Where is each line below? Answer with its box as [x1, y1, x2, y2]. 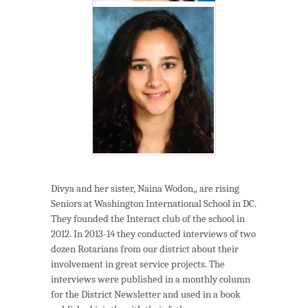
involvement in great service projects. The [51, 258, 225, 271]
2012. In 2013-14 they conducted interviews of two [51, 228, 256, 241]
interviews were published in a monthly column [51, 273, 250, 286]
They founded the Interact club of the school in [51, 212, 245, 225]
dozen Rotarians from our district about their [51, 243, 239, 256]
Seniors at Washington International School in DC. [51, 197, 256, 210]
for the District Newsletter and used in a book [51, 288, 241, 301]
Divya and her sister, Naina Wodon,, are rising [51, 182, 239, 195]
